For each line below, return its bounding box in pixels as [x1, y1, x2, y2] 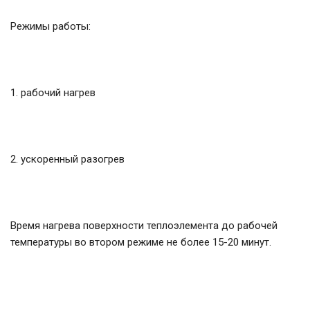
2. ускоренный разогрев [10, 153, 125, 166]
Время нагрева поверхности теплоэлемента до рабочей [10, 219, 277, 232]
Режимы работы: [10, 20, 91, 33]
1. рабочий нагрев [10, 86, 95, 100]
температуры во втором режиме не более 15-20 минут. [10, 236, 271, 249]
